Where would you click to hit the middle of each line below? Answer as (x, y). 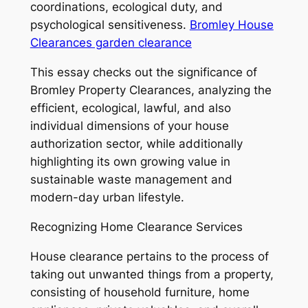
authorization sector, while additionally (136, 143)
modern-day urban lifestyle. (107, 197)
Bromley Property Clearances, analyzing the (151, 90)
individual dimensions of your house (129, 125)
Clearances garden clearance (111, 43)
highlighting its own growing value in (130, 161)
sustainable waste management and (131, 179)
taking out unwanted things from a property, (152, 274)
